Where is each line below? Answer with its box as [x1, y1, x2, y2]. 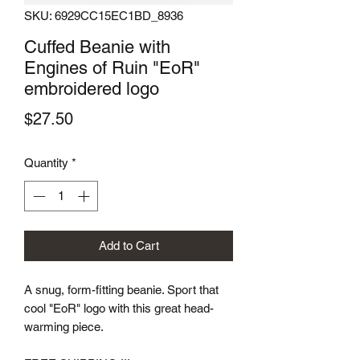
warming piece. [24, 320, 104, 334]
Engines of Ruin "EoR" [24, 57, 200, 78]
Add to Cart [98, 239, 159, 253]
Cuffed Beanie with [24, 36, 170, 57]
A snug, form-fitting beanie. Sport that [24, 283, 219, 297]
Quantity [24, 155, 68, 170]
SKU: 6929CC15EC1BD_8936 [24, 8, 183, 22]
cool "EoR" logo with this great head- [24, 301, 214, 316]
